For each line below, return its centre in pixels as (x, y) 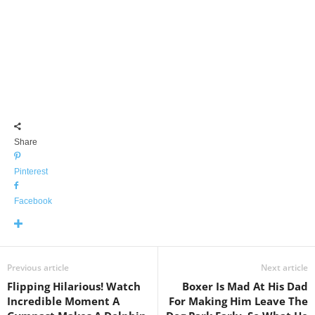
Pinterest (31, 171)
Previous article (38, 267)
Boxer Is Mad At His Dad (245, 286)
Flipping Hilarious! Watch (74, 286)
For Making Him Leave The (238, 301)
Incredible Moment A (63, 301)
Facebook (33, 201)
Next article (284, 267)
